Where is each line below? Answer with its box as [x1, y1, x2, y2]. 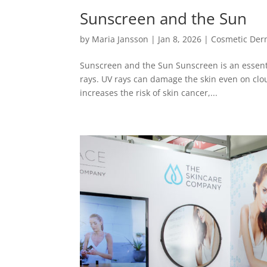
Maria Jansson [92, 33, 149, 45]
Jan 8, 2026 [158, 33, 202, 45]
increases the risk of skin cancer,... [80, 86, 218, 98]
